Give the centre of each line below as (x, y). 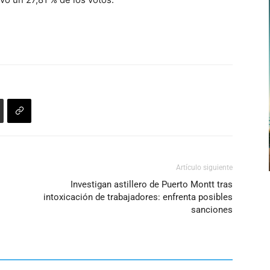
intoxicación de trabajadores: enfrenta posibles (138, 197)
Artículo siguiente (204, 168)
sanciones (212, 210)
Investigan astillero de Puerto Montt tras (152, 184)
